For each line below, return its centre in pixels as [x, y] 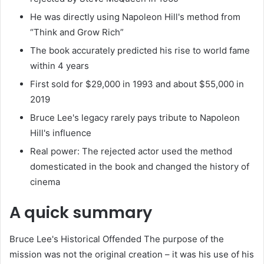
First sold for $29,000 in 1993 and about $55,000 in [137, 84]
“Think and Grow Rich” [77, 32]
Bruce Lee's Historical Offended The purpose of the [117, 239]
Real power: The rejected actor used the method [131, 151]
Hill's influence [61, 133]
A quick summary [81, 213]
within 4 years [60, 66]
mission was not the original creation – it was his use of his [132, 254]
